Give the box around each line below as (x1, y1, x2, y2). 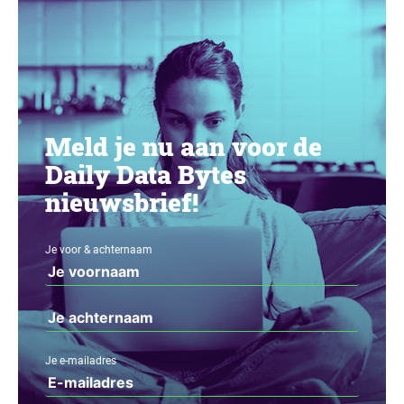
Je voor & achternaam (45, 243, 152, 256)
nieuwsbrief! (45, 186, 198, 219)
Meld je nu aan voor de (45, 130, 322, 163)
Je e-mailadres (45, 354, 116, 367)
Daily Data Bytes (45, 158, 246, 191)
